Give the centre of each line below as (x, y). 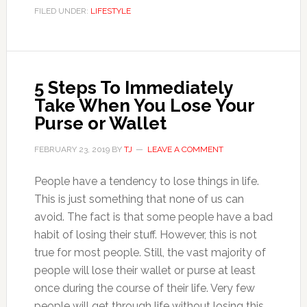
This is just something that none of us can (139, 199)
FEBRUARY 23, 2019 (72, 149)
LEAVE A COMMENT (185, 149)
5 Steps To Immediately (133, 87)
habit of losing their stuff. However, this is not (145, 234)
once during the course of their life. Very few (144, 288)
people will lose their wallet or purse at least (145, 270)
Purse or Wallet (100, 123)
